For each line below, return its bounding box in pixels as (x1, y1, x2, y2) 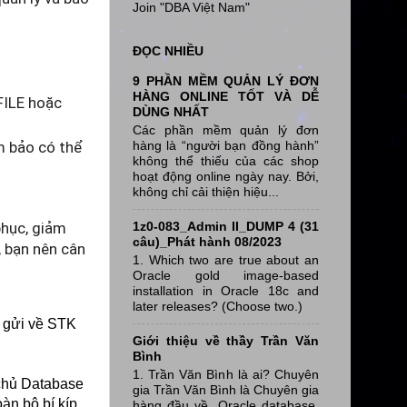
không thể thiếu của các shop (133, 153, 319, 168)
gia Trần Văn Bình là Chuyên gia (133, 382, 319, 397)
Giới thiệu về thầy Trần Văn (133, 333, 319, 349)
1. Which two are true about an (133, 252, 319, 267)
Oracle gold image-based (133, 267, 319, 283)
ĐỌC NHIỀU (133, 43, 203, 58)
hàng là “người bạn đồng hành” (133, 137, 319, 153)
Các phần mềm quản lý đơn (133, 122, 319, 137)
